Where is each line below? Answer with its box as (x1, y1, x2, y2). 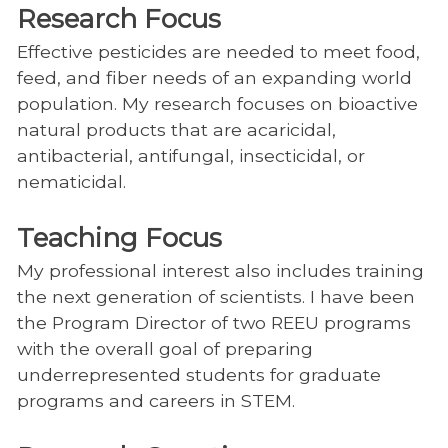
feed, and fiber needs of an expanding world (16, 67, 412, 89)
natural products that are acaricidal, (16, 119, 336, 141)
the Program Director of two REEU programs (16, 312, 411, 334)
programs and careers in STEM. (16, 390, 295, 412)
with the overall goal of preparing (16, 338, 313, 360)
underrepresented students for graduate (16, 364, 381, 386)
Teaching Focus (16, 222, 222, 255)
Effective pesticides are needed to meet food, (16, 41, 420, 63)
